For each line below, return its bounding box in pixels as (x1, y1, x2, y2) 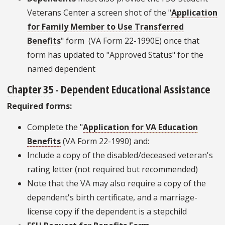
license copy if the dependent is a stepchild (27, 206, 187, 217)
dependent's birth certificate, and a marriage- (27, 192, 197, 203)
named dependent (27, 63, 95, 75)
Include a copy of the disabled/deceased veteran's (27, 150, 213, 161)
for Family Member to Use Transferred (27, 21, 184, 33)
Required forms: (7, 100, 72, 112)
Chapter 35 (7, 81, 53, 97)
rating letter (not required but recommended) (27, 164, 198, 175)
